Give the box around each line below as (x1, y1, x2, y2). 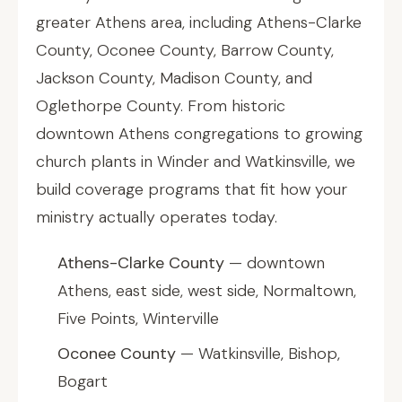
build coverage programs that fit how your (36, 179, 347, 200)
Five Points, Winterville (57, 308, 219, 329)
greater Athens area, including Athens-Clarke (36, 12, 362, 33)
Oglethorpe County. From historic (36, 95, 285, 117)
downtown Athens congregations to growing (36, 123, 363, 144)
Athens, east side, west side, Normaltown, (57, 280, 356, 301)
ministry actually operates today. (36, 206, 277, 228)
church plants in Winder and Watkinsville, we (36, 151, 355, 172)
